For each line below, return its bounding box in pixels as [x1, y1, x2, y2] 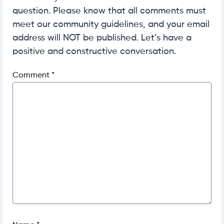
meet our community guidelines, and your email [12, 20, 209, 29]
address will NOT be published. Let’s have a [12, 33, 191, 43]
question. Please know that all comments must [12, 6, 206, 16]
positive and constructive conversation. [12, 47, 176, 56]
